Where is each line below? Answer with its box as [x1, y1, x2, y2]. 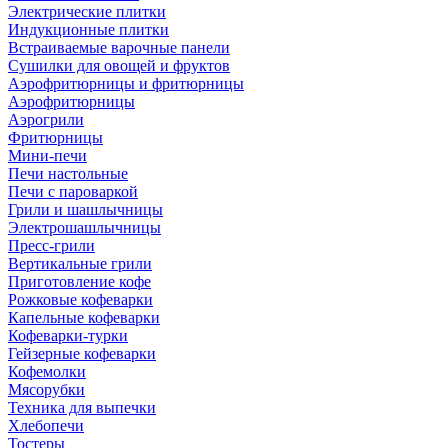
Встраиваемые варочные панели [8, 39, 230, 56]
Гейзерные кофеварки [8, 345, 156, 362]
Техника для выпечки [8, 399, 156, 416]
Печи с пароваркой [8, 183, 138, 200]
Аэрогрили [8, 111, 84, 128]
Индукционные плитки [8, 21, 169, 38]
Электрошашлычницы [8, 219, 161, 236]
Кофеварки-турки [8, 327, 128, 344]
